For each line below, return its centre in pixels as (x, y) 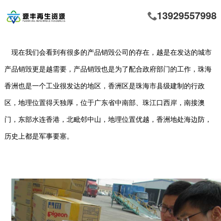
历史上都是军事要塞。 (39, 137)
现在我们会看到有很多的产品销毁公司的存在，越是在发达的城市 (112, 53)
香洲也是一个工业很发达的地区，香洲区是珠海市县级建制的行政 (105, 86)
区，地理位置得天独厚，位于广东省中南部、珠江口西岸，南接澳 (105, 103)
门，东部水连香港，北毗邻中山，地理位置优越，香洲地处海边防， (108, 120)
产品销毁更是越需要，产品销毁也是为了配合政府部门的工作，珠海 (108, 70)
